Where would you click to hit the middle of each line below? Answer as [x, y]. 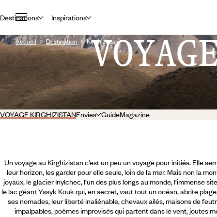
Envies [86, 114]
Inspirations [69, 17]
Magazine [134, 114]
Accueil [26, 41]
